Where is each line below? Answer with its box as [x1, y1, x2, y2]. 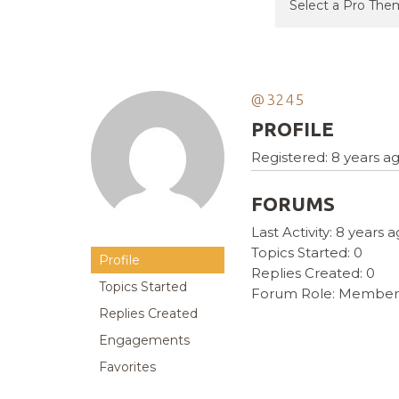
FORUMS [251, 192, 335, 216]
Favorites [99, 359, 156, 376]
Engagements [99, 332, 190, 349]
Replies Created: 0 [251, 265, 375, 282]
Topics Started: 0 [251, 244, 362, 262]
